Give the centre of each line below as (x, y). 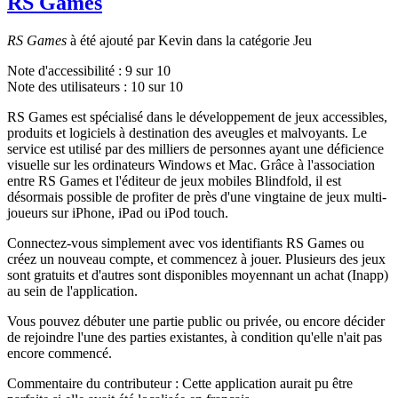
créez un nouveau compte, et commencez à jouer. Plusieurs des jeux (196, 259)
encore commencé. (60, 353)
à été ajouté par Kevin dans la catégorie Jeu (189, 40)
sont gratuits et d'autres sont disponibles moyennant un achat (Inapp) (198, 275)
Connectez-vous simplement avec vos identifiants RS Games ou (186, 243)
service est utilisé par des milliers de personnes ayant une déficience (195, 148)
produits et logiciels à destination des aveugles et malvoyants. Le (187, 132)
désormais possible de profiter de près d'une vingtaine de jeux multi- (197, 196)
